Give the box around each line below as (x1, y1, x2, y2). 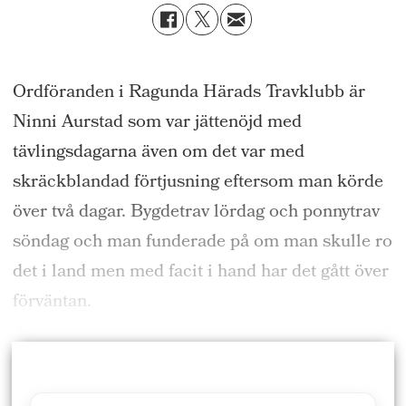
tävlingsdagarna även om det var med (12, 137, 304, 169)
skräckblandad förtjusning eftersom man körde (12, 167, 383, 198)
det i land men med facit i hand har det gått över (12, 256, 389, 288)
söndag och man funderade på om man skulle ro (12, 227, 392, 258)
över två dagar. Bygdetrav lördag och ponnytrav (12, 197, 380, 228)
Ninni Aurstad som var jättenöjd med (12, 107, 302, 139)
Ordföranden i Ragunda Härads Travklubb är (12, 77, 365, 109)
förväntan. (12, 286, 92, 318)
